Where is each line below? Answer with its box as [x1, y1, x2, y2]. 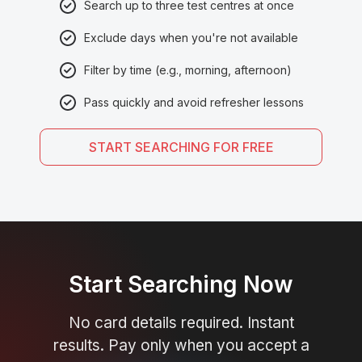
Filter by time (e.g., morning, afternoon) [84, 63, 292, 77]
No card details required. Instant [68, 314, 294, 332]
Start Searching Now [69, 271, 293, 298]
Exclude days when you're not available [84, 31, 298, 44]
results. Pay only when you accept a [53, 336, 309, 355]
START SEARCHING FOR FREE [88, 139, 274, 155]
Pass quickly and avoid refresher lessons [84, 95, 304, 109]
